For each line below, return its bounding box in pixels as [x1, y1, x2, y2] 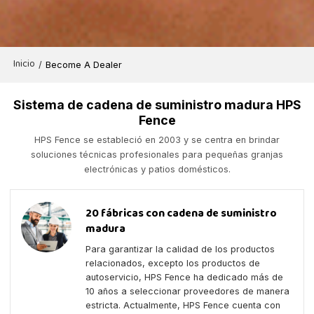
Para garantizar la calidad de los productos [86, 244, 275, 255]
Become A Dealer [46, 59, 123, 70]
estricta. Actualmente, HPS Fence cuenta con [86, 300, 281, 311]
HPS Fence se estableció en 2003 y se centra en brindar [34, 134, 280, 145]
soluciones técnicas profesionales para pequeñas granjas [31, 149, 283, 160]
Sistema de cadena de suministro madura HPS [13, 97, 301, 112]
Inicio [13, 56, 36, 73]
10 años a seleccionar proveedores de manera [86, 286, 290, 297]
